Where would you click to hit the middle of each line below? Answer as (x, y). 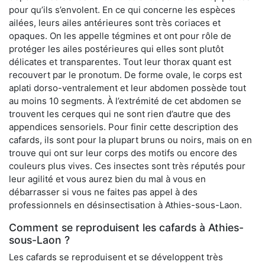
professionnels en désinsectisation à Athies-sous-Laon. (125, 205)
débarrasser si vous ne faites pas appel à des (103, 192)
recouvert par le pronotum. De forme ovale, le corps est (125, 75)
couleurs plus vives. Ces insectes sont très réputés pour (127, 166)
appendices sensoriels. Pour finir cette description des (124, 127)
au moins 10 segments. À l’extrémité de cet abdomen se (125, 101)
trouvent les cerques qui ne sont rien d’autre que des (120, 114)
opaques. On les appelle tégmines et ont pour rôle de (120, 36)
